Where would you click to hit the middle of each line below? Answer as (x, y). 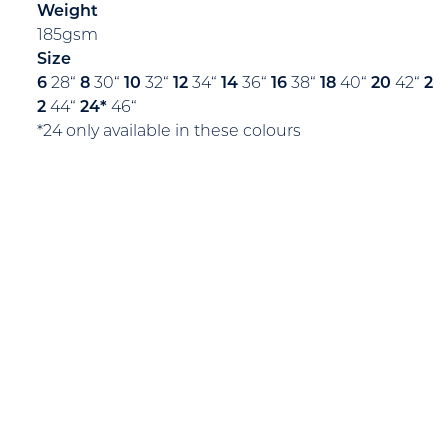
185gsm (67, 35)
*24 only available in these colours (169, 131)
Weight (67, 11)
